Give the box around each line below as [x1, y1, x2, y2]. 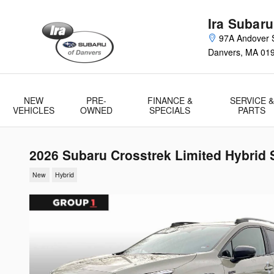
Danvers [208, 46, 240, 58]
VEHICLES [13, 104, 55, 116]
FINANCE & [147, 94, 193, 106]
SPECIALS [149, 104, 191, 116]
